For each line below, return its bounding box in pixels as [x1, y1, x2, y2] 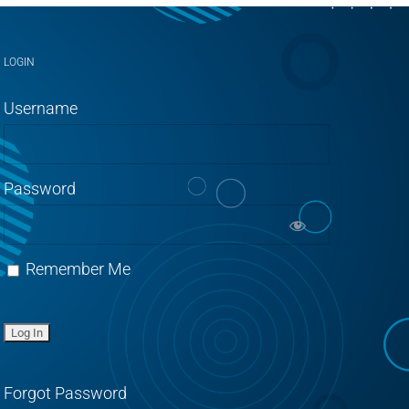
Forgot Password [4, 383, 128, 404]
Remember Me [22, 259, 131, 279]
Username [4, 99, 79, 119]
